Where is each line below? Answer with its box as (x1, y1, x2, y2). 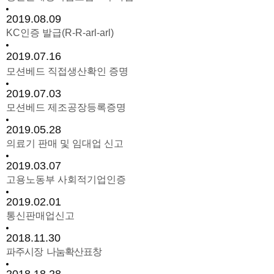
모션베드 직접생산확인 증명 (6, 66, 128, 76)
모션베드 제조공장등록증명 (6, 102, 126, 113)
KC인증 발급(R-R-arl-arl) (6, 28, 114, 38)
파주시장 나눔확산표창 (6, 246, 102, 257)
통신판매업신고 (6, 210, 75, 221)
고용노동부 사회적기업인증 (6, 174, 126, 185)
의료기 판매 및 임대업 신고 (6, 138, 124, 149)
